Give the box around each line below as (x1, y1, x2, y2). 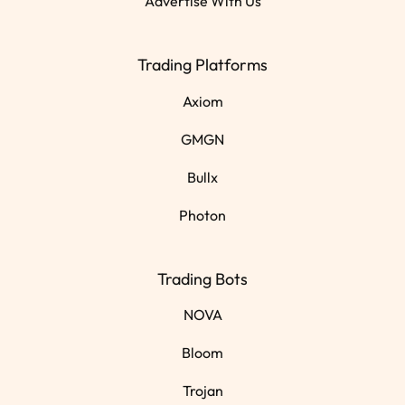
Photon (179, 205, 226, 224)
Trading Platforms (137, 54, 268, 76)
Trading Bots (157, 268, 248, 289)
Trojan (182, 381, 223, 400)
